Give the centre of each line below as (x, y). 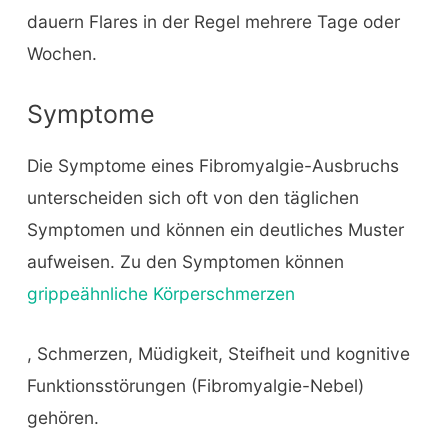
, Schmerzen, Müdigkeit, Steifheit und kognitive (218, 353)
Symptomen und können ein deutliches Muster (215, 229)
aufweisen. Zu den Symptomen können (185, 261)
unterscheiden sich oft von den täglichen (192, 197)
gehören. (62, 417)
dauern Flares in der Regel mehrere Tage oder (213, 22)
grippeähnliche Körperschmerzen (160, 293)
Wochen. (61, 54)
